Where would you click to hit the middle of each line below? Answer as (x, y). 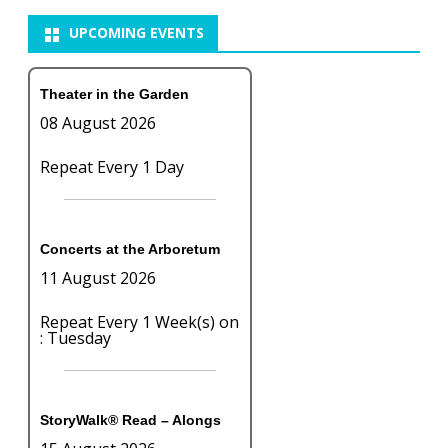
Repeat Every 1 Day (112, 167)
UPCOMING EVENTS (136, 33)
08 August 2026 (98, 123)
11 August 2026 (98, 278)
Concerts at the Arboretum (130, 249)
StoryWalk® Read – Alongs (130, 420)
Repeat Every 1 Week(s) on (139, 322)
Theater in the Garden (114, 94)
